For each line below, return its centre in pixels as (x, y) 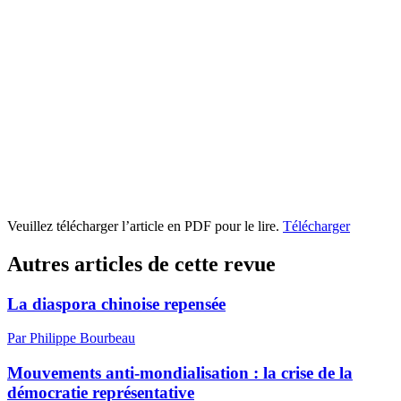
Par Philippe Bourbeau (71, 338)
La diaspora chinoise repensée (116, 303)
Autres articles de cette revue (141, 264)
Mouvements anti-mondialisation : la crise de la (180, 372)
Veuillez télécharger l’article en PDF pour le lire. (145, 226)
